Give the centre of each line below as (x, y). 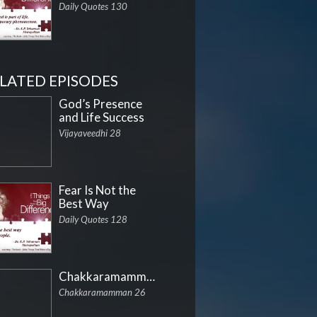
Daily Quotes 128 (93, 220)
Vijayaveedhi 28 (90, 133)
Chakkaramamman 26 (102, 293)
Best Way (83, 204)
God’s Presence (100, 104)
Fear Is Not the (97, 190)
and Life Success (101, 117)
